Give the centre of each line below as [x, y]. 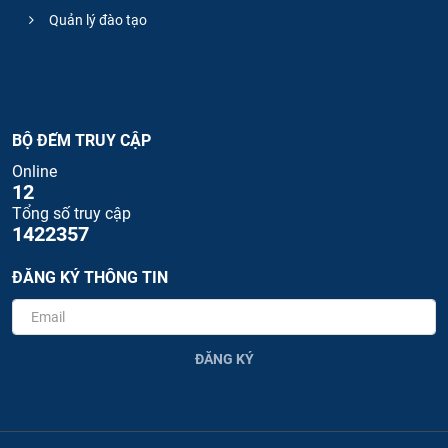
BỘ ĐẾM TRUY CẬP [81, 141]
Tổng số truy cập [71, 214]
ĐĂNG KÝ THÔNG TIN [90, 278]
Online [34, 172]
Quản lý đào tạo [96, 20]
